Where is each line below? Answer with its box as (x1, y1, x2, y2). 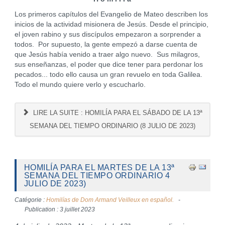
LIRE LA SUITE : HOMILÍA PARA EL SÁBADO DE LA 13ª (31, 109, 203, 117)
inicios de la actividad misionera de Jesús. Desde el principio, (14, 21, 208, 28)
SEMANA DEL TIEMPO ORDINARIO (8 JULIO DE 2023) (29, 122, 195, 130)
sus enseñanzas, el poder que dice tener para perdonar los (14, 61, 203, 68)
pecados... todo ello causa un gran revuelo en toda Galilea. (14, 71, 204, 78)
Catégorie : (14, 196, 46, 203)
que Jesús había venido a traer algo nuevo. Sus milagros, (14, 51, 200, 58)
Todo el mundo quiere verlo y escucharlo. (14, 81, 146, 88)
